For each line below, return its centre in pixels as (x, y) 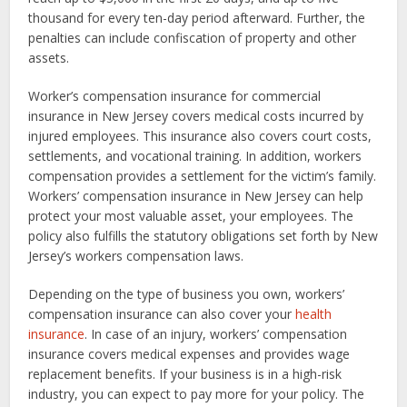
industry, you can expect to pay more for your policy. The (197, 394)
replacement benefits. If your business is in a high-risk (185, 374)
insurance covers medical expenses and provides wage (189, 354)
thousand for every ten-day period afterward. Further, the (197, 18)
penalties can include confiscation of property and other (193, 38)
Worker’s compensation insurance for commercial (175, 96)
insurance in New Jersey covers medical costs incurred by (196, 116)
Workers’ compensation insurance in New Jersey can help (196, 196)
